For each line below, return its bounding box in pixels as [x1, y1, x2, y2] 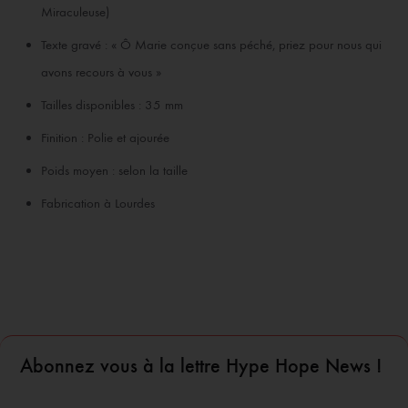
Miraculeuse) [41, 4, 109, 20]
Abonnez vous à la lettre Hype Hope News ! [20, 353, 382, 378]
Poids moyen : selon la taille [41, 162, 188, 178]
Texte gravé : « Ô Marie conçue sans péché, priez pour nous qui [41, 36, 382, 53]
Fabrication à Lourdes [41, 195, 155, 211]
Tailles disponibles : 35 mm [41, 97, 183, 113]
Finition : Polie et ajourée [41, 129, 169, 146]
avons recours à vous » [41, 64, 161, 80]
